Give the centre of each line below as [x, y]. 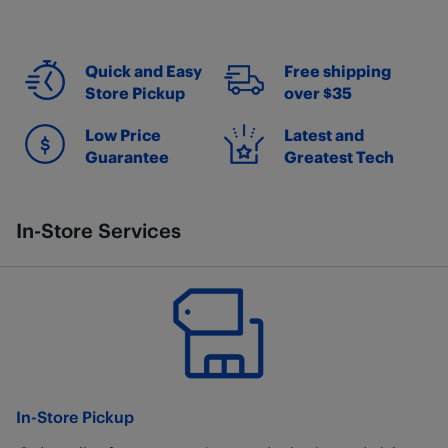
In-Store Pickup [75, 416]
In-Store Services [98, 230]
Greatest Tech [339, 156]
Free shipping [337, 70]
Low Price [123, 134]
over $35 [318, 92]
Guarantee [127, 156]
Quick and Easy [143, 70]
